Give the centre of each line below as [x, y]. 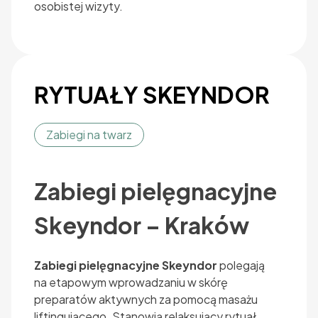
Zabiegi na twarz [89, 135]
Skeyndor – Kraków [142, 225]
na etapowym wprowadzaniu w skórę [131, 283]
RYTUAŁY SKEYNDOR [152, 95]
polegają [241, 265]
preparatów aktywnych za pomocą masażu [146, 300]
